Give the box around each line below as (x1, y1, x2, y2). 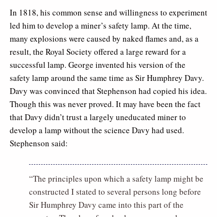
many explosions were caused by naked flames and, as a (10, 33, 199, 45)
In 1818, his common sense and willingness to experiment (10, 7, 207, 18)
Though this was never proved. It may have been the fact (10, 98, 201, 110)
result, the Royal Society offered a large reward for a (10, 46, 186, 58)
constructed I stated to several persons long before (29, 186, 201, 198)
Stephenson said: (10, 138, 68, 149)
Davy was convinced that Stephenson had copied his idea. (10, 85, 207, 97)
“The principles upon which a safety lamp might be (29, 173, 203, 185)
